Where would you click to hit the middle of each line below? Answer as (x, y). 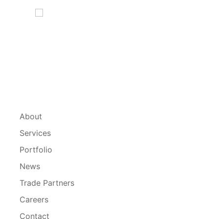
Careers (34, 199)
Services (35, 133)
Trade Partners (47, 183)
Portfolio (36, 150)
